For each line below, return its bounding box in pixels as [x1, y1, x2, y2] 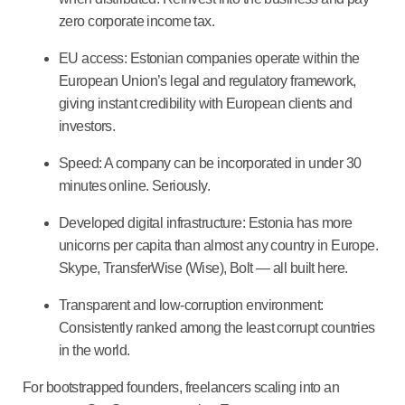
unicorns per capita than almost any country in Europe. [59, 237, 379, 253]
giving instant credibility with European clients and [59, 95, 353, 111]
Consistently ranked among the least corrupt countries [59, 319, 375, 335]
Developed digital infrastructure [59, 214, 242, 231]
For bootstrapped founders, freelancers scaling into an [23, 379, 340, 395]
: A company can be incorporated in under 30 [99, 155, 362, 171]
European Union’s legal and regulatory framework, [59, 72, 356, 89]
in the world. [59, 342, 134, 358]
